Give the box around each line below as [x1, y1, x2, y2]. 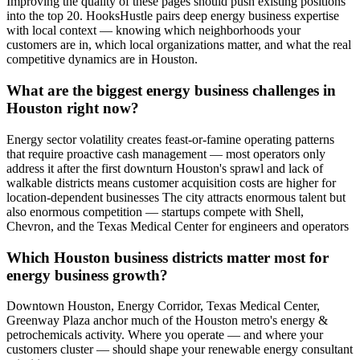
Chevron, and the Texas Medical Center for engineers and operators [6, 219, 349, 233]
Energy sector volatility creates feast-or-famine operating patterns [6, 132, 334, 146]
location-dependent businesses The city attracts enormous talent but [6, 190, 346, 204]
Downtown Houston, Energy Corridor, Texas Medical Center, [6, 299, 320, 313]
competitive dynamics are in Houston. [6, 52, 198, 67]
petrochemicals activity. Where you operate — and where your [6, 328, 323, 342]
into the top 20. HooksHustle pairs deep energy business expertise [6, 9, 339, 23]
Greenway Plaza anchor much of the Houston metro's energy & [6, 313, 328, 328]
